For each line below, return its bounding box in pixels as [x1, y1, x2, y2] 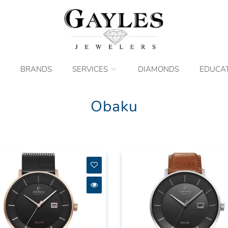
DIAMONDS [137, 64, 179, 74]
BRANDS [20, 64, 52, 74]
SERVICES [72, 64, 110, 74]
